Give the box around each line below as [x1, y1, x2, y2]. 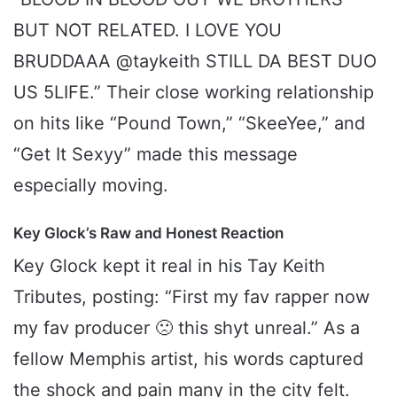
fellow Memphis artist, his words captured [13, 348, 363, 370]
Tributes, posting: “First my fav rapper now [13, 286, 370, 308]
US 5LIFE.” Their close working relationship [13, 81, 374, 103]
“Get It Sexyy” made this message [13, 143, 298, 165]
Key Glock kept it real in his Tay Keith [13, 255, 325, 277]
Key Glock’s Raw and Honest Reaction [13, 223, 284, 242]
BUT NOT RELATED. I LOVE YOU [13, 19, 282, 41]
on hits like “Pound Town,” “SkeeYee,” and [13, 112, 365, 134]
